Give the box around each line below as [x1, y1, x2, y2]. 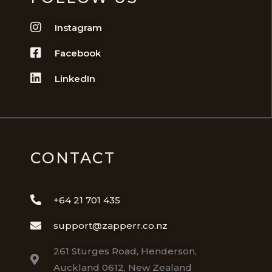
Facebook [55, 47, 101, 59]
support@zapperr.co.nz [53, 219, 168, 231]
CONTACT [30, 148, 115, 167]
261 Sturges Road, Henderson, [53, 245, 197, 257]
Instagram [55, 21, 102, 33]
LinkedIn [55, 72, 95, 84]
